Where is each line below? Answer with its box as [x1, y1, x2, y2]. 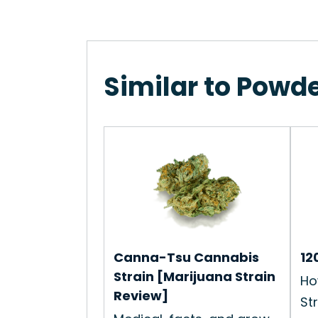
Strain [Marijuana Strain [114, 268, 275, 286]
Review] [114, 287, 168, 305]
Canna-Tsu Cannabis [114, 248, 259, 267]
